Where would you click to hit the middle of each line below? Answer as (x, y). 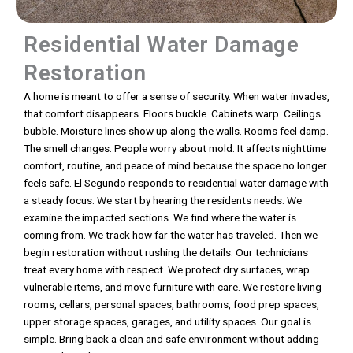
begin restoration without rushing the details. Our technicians (166, 253)
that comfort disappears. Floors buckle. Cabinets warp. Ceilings (172, 114)
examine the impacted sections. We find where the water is (160, 218)
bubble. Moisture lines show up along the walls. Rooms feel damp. (176, 131)
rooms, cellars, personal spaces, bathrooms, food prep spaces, (171, 305)
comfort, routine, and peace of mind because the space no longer (175, 166)
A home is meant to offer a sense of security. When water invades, (176, 97)
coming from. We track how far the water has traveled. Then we (171, 235)
